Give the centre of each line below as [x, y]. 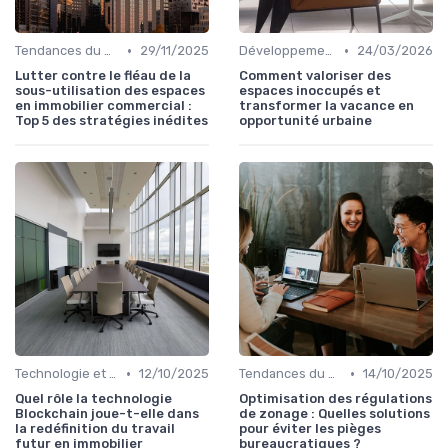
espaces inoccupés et [310, 91]
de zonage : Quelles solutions [334, 414]
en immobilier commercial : [103, 106]
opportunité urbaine [305, 121]
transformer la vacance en [326, 106]
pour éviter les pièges [310, 429]
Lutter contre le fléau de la [103, 76]
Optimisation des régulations [335, 399]
